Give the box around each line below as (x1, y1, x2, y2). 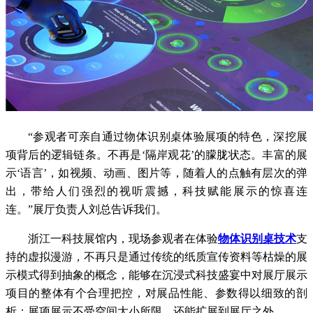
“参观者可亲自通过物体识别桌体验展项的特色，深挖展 (28, 130, 307, 143)
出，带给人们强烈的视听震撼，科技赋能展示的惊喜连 (6, 184, 307, 197)
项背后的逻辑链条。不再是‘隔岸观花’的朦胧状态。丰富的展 (6, 148, 307, 161)
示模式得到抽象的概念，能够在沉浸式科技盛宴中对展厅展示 (6, 268, 307, 281)
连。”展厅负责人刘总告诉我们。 (6, 203, 167, 215)
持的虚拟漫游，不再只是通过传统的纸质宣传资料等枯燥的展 (6, 250, 307, 263)
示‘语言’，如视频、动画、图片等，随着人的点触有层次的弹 (6, 166, 307, 179)
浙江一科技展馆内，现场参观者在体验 (28, 232, 218, 245)
